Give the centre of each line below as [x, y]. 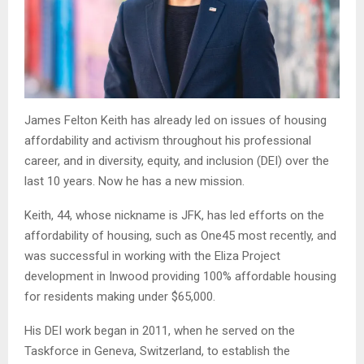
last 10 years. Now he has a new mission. [134, 181]
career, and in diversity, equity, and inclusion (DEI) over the [177, 160]
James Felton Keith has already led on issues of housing [175, 120]
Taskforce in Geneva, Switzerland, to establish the [157, 351]
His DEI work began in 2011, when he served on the [160, 330]
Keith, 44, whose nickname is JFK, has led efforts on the [174, 215]
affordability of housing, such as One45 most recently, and [180, 235]
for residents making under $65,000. [120, 296]
